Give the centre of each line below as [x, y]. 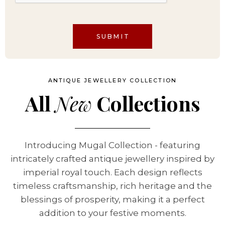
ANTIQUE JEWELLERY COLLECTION [113, 81]
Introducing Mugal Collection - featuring [113, 145]
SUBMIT [113, 37]
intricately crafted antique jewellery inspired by [113, 159]
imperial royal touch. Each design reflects [113, 173]
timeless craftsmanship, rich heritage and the [113, 186]
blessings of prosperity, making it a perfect [113, 200]
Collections [146, 103]
